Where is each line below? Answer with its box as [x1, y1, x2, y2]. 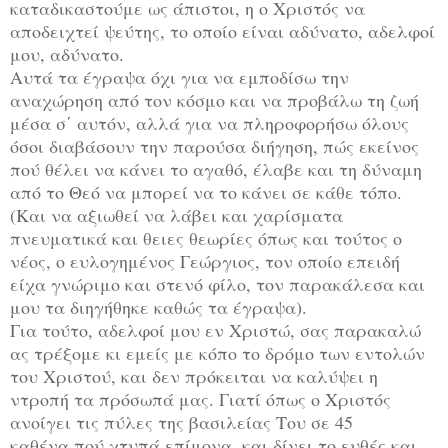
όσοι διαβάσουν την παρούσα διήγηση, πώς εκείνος [10, 133, 419, 158]
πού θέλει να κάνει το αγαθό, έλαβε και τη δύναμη [10, 156, 422, 181]
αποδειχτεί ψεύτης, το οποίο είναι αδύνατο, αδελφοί [10, 18, 435, 43]
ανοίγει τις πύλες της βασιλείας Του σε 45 [10, 409, 353, 434]
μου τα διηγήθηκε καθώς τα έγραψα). [10, 294, 307, 319]
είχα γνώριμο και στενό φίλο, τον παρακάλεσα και [10, 271, 425, 296]
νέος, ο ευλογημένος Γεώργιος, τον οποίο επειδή [10, 248, 400, 273]
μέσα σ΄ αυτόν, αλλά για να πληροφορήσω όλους [10, 110, 409, 135]
